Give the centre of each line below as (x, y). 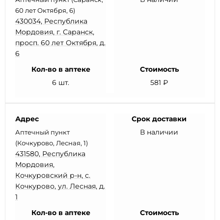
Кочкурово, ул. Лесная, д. (60, 186)
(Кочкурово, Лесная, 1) (52, 143)
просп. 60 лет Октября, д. (60, 43)
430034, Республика (51, 21)
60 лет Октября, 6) (45, 10)
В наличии (159, 132)
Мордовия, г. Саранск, (55, 32)
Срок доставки (159, 119)
